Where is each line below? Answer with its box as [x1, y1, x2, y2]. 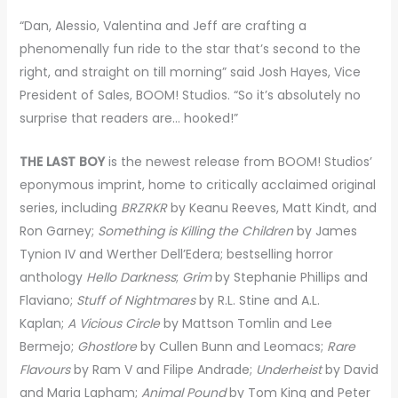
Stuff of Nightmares [76, 291, 195, 309]
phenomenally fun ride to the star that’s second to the [19, 40, 361, 59]
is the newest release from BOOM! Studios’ [107, 152, 372, 171]
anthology [19, 267, 86, 286]
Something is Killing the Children [97, 221, 293, 240]
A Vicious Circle [67, 314, 160, 332]
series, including [19, 198, 121, 217]
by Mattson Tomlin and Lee [159, 314, 332, 332]
